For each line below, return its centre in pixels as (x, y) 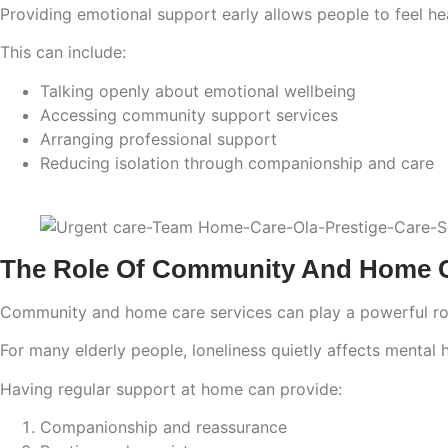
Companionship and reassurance (163, 426)
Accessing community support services (189, 114)
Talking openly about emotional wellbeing (198, 90)
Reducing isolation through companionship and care (237, 162)
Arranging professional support (158, 138)
